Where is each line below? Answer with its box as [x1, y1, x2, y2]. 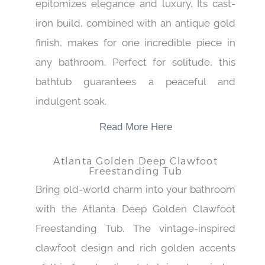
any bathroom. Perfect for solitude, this [35, 56, 235, 68]
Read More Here [99, 121, 172, 132]
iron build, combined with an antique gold [35, 17, 235, 29]
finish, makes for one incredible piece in [35, 36, 235, 49]
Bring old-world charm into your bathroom [35, 183, 235, 196]
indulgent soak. [35, 95, 106, 107]
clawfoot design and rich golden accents [35, 242, 235, 254]
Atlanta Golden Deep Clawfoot [53, 154, 218, 166]
